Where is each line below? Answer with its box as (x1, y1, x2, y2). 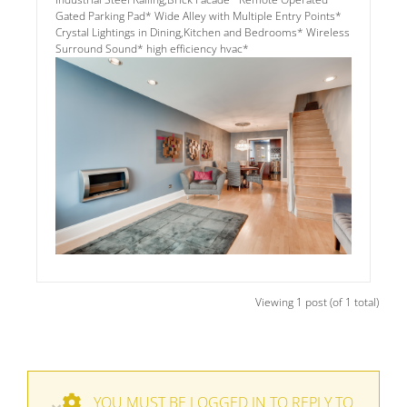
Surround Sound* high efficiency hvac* (55, 41, 249, 56)
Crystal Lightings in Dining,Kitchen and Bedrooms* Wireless (55, 25, 350, 40)
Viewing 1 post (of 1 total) (255, 294, 379, 311)
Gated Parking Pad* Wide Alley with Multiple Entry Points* (55, 8, 342, 24)
